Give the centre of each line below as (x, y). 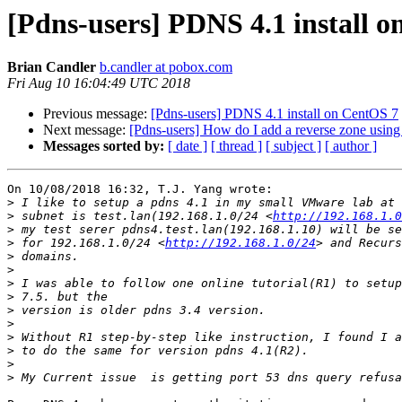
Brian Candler (52, 67)
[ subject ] (293, 146)
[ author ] (351, 146)
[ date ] (188, 146)
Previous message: (97, 114)
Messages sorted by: (104, 146)
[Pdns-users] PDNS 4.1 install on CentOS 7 (275, 114)
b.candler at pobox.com (166, 67)
